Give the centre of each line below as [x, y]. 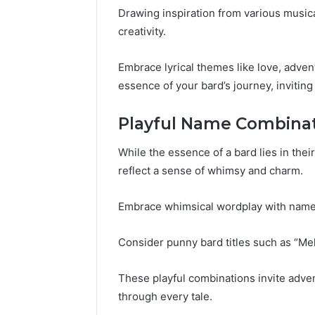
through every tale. [165, 296]
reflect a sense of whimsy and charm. [211, 170]
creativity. [142, 32]
